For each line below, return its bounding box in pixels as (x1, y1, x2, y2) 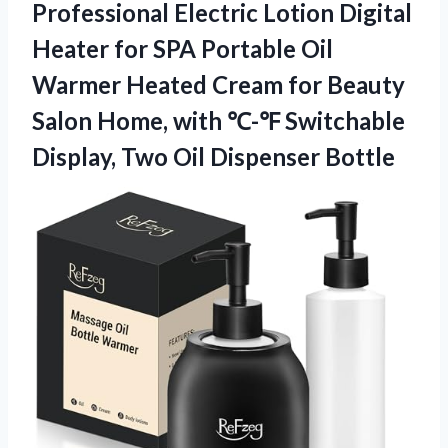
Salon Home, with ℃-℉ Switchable (32, 105, 405, 135)
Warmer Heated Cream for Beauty (32, 69, 405, 99)
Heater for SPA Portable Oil (32, 33, 333, 63)
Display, (32, 141, 121, 171)
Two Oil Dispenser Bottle (121, 141, 395, 171)
